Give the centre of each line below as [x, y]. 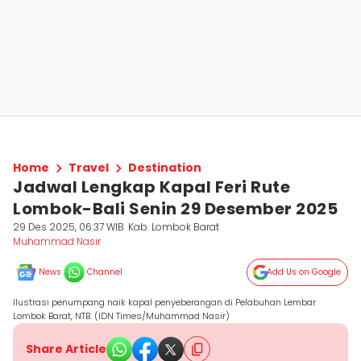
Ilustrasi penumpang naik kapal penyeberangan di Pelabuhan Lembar [164, 302]
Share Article [66, 349]
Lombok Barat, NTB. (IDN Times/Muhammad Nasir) [121, 316]
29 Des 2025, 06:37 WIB [68, 227]
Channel [105, 272]
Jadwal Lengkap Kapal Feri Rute [151, 187]
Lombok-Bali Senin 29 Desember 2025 [175, 209]
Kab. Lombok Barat [174, 227]
